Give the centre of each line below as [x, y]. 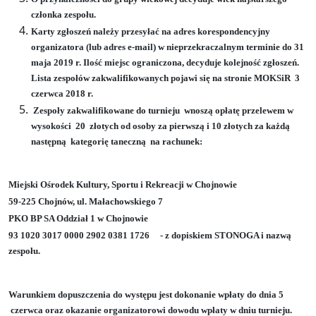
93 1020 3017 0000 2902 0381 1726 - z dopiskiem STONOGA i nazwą [150, 236]
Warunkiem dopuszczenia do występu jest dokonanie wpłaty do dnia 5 [146, 294]
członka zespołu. [63, 14]
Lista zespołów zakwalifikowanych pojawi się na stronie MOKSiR [161, 78]
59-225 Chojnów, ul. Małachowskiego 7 [86, 202]
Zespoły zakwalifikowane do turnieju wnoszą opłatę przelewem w [163, 110]
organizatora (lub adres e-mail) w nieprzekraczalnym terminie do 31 [168, 47]
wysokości [51, 126]
